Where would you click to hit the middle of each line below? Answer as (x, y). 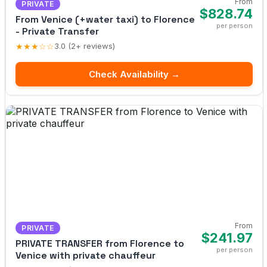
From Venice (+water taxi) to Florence (105, 19)
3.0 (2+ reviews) (85, 46)
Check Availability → (134, 74)
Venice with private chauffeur (86, 255)
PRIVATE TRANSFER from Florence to (100, 243)
